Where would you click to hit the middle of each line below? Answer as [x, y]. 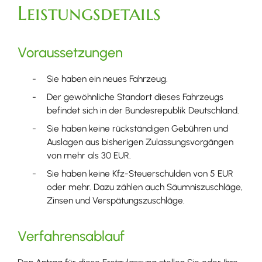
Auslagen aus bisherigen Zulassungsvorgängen [140, 142]
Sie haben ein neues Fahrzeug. [107, 79]
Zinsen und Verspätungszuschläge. [116, 200]
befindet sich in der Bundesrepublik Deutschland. [143, 111]
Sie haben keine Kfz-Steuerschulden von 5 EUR [140, 173]
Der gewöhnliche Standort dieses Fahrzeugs [135, 97]
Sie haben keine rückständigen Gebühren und [137, 128]
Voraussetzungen [70, 53]
